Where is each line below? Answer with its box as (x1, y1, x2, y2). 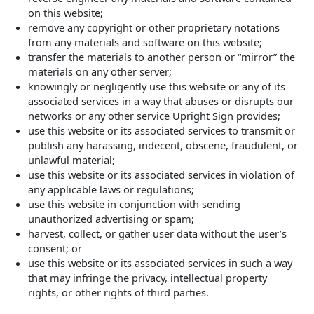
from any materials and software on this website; (28, 34, 262, 49)
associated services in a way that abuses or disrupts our (28, 93, 294, 108)
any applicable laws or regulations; (28, 182, 194, 196)
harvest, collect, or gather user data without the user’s (28, 226, 287, 240)
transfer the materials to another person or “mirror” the (28, 49, 295, 64)
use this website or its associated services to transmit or (28, 123, 295, 137)
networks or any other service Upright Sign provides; (28, 108, 280, 123)
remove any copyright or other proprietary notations (28, 20, 280, 34)
